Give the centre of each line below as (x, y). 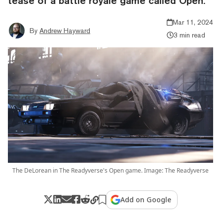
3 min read (189, 35)
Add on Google (146, 199)
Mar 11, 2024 (193, 22)
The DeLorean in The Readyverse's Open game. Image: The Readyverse (110, 170)
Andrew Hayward (65, 30)
